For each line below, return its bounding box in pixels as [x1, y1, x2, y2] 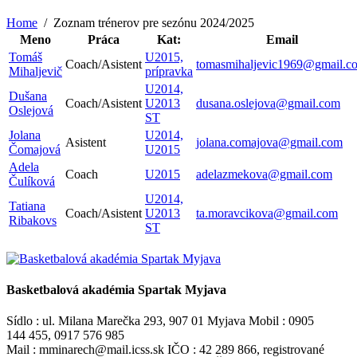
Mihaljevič [9, 64, 62, 78]
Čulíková [9, 174, 55, 188]
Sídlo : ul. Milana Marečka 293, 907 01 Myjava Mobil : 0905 [6, 314, 314, 328]
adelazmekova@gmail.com [196, 167, 332, 181]
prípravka [145, 64, 193, 78]
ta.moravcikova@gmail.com [196, 206, 338, 220]
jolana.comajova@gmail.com [196, 135, 343, 149]
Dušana [9, 88, 47, 103]
